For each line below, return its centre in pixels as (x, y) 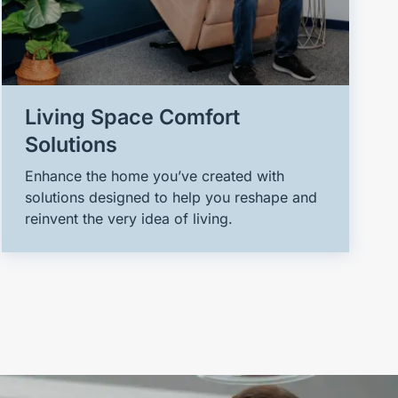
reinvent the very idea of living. (129, 218)
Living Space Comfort (133, 116)
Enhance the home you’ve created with (155, 175)
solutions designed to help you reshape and (171, 197)
